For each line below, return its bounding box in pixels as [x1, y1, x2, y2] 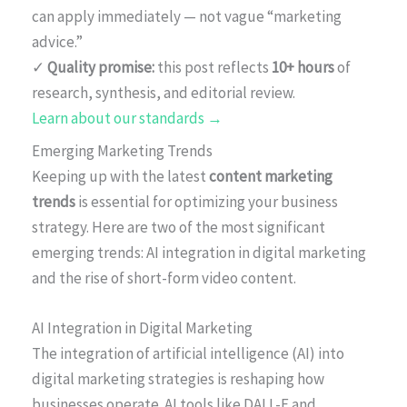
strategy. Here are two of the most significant [32, 216, 325, 237]
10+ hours [272, 56, 334, 77]
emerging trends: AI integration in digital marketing [32, 242, 366, 263]
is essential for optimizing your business [75, 191, 338, 212]
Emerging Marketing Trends [32, 140, 213, 161]
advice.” [32, 31, 83, 52]
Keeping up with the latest [32, 165, 209, 186]
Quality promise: [47, 56, 154, 77]
